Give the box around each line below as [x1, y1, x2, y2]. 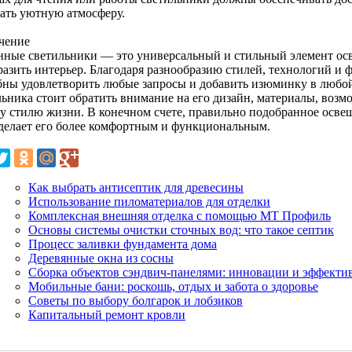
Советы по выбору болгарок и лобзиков [28, 293, 243, 307]
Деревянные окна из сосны [28, 251, 174, 265]
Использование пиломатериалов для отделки [28, 194, 270, 208]
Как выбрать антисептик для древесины [28, 180, 244, 194]
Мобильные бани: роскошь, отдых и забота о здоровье [28, 279, 318, 293]
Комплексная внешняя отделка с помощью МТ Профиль [28, 208, 331, 222]
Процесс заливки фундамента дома [28, 236, 217, 251]
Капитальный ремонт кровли [28, 307, 185, 321]
